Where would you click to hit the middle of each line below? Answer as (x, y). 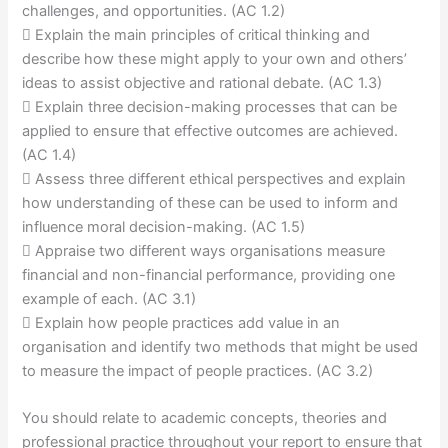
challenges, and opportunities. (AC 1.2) (154, 11)
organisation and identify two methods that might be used (220, 347)
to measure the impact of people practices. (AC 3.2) (198, 371)
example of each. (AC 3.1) (109, 299)
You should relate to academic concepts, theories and (205, 418)
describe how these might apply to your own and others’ (215, 59)
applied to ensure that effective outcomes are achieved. (210, 131)
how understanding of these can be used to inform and (210, 203)
